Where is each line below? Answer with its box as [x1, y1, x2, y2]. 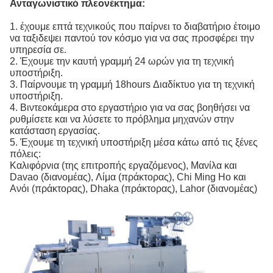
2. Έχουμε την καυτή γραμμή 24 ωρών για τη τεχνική [10, 55, 234, 66]
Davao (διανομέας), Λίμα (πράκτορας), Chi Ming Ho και [10, 171, 246, 182]
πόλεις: [10, 148, 41, 159]
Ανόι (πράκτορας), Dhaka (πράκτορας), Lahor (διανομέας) [10, 183, 257, 194]
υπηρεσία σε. [10, 44, 66, 55]
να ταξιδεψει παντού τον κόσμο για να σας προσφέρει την [10, 32, 254, 43]
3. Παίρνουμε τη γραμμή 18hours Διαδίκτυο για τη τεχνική [10, 79, 255, 90]
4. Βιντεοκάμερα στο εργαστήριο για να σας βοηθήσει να [10, 102, 250, 113]
